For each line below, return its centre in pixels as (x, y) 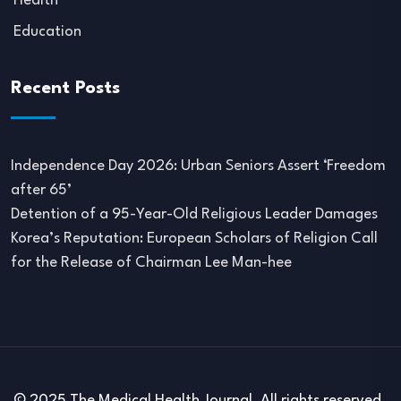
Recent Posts (65, 89)
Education (47, 32)
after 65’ (41, 190)
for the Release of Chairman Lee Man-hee (151, 263)
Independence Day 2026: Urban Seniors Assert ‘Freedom (198, 166)
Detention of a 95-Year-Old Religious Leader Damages (194, 214)
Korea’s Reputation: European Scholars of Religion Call (194, 239)
